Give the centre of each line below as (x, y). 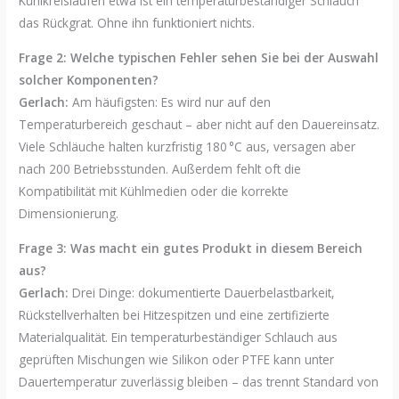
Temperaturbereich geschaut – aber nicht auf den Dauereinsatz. (199, 124)
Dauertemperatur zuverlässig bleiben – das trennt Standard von (199, 381)
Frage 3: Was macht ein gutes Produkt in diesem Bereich (191, 248)
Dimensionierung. (69, 213)
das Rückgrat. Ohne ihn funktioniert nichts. (137, 23)
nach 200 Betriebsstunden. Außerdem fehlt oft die (160, 168)
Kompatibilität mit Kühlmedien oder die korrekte (154, 191)
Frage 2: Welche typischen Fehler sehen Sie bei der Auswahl (199, 57)
